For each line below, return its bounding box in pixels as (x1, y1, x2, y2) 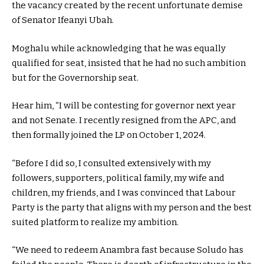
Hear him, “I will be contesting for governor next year (12, 100, 236, 111)
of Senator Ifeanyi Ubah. (12, 15, 114, 26)
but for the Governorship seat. (12, 72, 138, 83)
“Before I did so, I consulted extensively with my (12, 157, 211, 169)
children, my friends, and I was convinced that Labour (12, 187, 236, 198)
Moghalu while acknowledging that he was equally (12, 42, 226, 54)
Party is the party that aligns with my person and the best (12, 202, 252, 213)
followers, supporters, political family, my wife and (12, 172, 225, 183)
